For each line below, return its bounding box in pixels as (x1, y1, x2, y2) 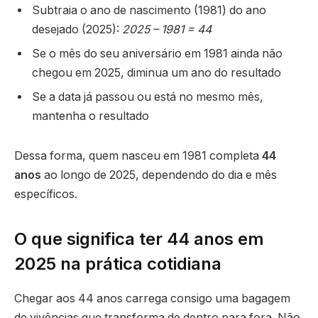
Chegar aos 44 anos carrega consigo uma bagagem (14, 291, 290, 305)
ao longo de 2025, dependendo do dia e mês (41, 168, 277, 182)
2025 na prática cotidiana (14, 253, 221, 274)
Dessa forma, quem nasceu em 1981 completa (14, 148, 262, 163)
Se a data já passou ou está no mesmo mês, (32, 90, 263, 104)
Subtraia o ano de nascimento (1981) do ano (32, 4, 266, 18)
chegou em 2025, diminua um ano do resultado (32, 66, 281, 80)
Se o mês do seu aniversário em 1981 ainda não (32, 47, 283, 61)
